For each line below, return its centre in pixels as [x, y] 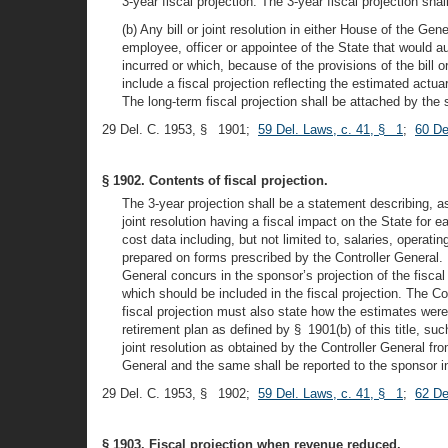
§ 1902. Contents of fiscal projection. [215, 180]
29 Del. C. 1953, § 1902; [180, 393]
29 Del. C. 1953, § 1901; [180, 129]
